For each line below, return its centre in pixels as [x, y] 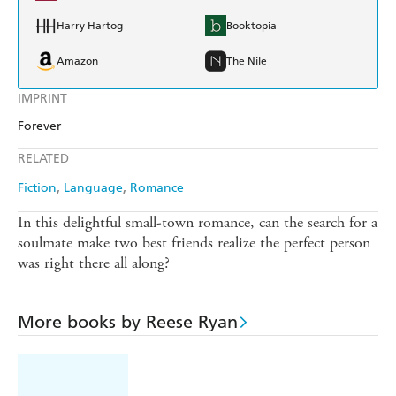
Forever [39, 126]
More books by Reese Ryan [128, 322]
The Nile [247, 61]
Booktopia [251, 26]
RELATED [43, 159]
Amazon [77, 61]
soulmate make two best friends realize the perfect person [194, 243]
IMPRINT [42, 99]
